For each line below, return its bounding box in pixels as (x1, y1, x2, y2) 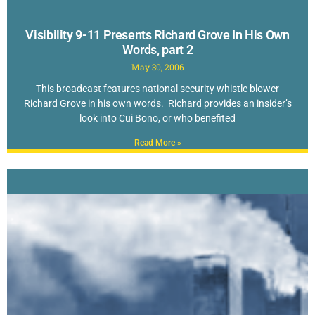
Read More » (134, 137, 181, 148)
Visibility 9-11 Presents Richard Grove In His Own (25, 27, 290, 42)
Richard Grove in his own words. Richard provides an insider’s (23, 97, 292, 109)
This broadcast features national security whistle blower (36, 82, 279, 94)
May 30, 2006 (131, 60, 184, 72)
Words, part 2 (122, 41, 193, 57)
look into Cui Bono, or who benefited (79, 112, 236, 124)
